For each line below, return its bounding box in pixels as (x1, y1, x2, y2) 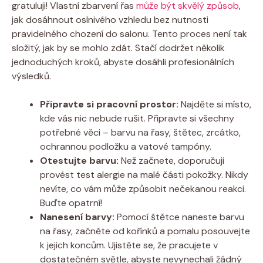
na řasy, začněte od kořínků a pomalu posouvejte (40, 224, 250, 237)
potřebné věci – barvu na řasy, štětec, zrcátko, (40, 126, 241, 139)
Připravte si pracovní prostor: (40, 97, 178, 110)
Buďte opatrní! (40, 196, 102, 209)
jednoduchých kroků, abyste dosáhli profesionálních (12, 55, 234, 68)
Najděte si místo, (178, 97, 251, 110)
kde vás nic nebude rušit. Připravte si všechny (40, 112, 234, 124)
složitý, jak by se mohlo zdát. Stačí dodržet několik (12, 41, 225, 54)
